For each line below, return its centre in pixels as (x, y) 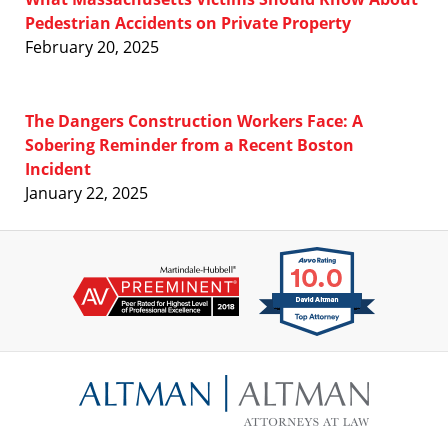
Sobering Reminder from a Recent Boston (189, 145)
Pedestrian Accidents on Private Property (188, 23)
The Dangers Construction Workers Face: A (194, 121)
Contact (252, 362)
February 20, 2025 (92, 47)
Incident (58, 169)
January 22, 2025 (86, 193)
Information (268, 386)
